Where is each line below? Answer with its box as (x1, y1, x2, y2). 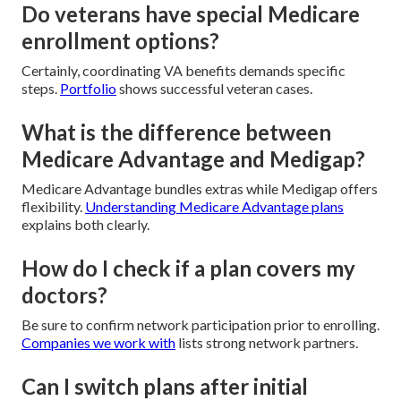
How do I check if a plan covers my (21, 255, 355, 282)
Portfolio (60, 80, 116, 98)
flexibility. (21, 198, 85, 216)
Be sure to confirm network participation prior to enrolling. (21, 316, 380, 334)
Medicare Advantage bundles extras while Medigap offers (21, 180, 378, 198)
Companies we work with (21, 334, 175, 352)
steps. (21, 80, 60, 98)
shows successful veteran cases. (116, 80, 312, 98)
